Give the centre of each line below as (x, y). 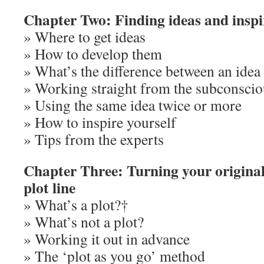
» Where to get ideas (85, 37)
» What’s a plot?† (76, 204)
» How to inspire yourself (100, 122)
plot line (49, 187)
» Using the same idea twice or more (133, 105)
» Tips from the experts (94, 139)
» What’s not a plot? (84, 222)
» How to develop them (93, 54)
